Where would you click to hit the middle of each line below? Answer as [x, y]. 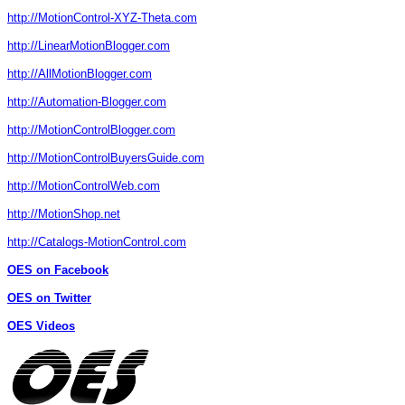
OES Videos [41, 326]
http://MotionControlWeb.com [84, 186]
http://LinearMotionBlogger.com [89, 46]
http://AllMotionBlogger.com [80, 74]
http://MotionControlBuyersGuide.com [106, 158]
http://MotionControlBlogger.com [91, 130]
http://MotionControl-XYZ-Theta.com [102, 18]
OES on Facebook [58, 270]
